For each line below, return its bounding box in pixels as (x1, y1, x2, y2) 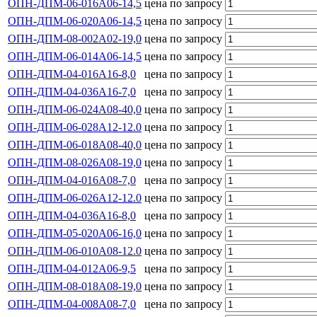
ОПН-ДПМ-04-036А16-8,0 (8, 209, 136, 221)
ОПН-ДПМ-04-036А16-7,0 (8, 85, 136, 98)
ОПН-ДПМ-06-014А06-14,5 (8, 50, 142, 62)
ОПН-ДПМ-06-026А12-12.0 (8, 191, 142, 204)
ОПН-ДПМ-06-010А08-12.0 (8, 244, 142, 257)
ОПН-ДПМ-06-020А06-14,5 (8, 14, 142, 27)
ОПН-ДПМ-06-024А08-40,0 (8, 103, 142, 115)
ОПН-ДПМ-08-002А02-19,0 (8, 32, 142, 45)
